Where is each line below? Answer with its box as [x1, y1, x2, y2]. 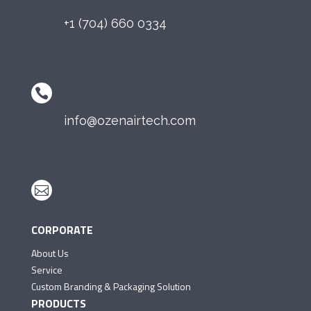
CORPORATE [31, 221, 93, 238]
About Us [31, 245, 69, 260]
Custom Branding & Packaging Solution [31, 278, 191, 294]
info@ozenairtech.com [63, 112, 196, 128]
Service [31, 262, 62, 277]
